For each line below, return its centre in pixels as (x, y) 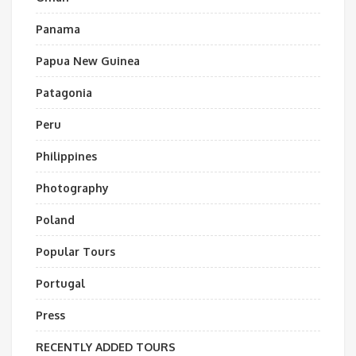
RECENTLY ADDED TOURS (106, 347)
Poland (55, 220)
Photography (72, 188)
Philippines (66, 156)
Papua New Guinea (88, 61)
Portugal (60, 283)
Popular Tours (75, 252)
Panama (58, 29)
